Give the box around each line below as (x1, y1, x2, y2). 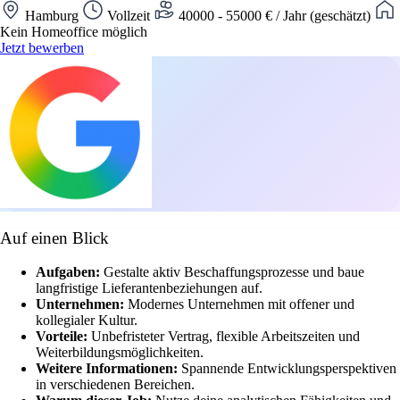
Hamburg (21, 7, 82, 23)
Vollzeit (104, 7, 154, 23)
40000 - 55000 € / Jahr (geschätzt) (175, 7, 374, 23)
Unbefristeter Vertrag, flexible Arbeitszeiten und (91, 329, 360, 345)
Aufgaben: (36, 264, 104, 280)
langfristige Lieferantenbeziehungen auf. (36, 280, 262, 296)
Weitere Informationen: (36, 361, 181, 377)
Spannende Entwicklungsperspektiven (181, 361, 396, 377)
